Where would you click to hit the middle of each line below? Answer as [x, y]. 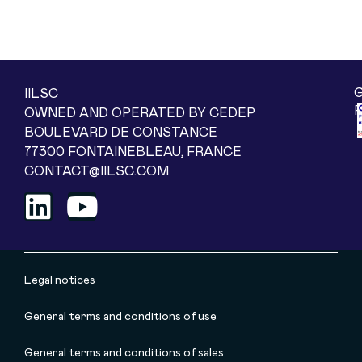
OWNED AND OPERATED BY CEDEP [140, 113]
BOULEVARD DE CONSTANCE [121, 132]
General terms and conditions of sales [124, 354]
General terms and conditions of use [120, 317]
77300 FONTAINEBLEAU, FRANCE [133, 152]
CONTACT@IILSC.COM [97, 171]
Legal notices [60, 281]
